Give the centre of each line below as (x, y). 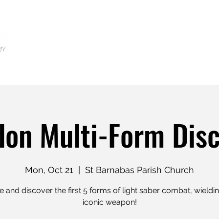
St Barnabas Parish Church (140, 170)
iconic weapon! (109, 202)
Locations (160, 39)
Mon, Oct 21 (49, 170)
